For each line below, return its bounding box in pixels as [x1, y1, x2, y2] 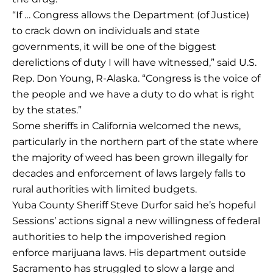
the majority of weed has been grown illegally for [12, 152, 248, 164]
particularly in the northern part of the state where [12, 136, 258, 148]
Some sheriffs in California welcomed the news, [12, 120, 241, 132]
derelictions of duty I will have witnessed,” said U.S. [12, 57, 257, 69]
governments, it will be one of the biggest [12, 41, 216, 53]
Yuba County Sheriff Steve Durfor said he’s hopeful [12, 199, 256, 211]
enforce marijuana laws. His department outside [12, 247, 246, 259]
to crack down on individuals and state [12, 25, 200, 37]
